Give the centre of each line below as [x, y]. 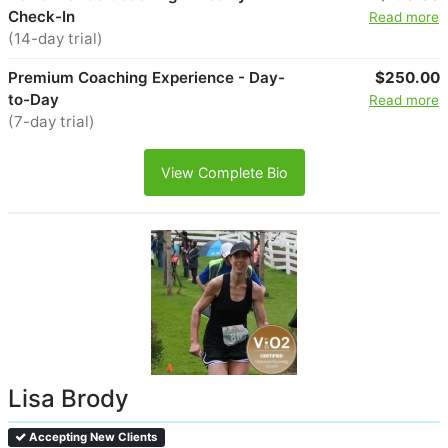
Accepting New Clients [92, 437]
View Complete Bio [224, 172]
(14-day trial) [55, 38]
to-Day [33, 99]
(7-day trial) [51, 121]
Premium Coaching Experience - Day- [146, 77]
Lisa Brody [68, 399]
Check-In [41, 16]
